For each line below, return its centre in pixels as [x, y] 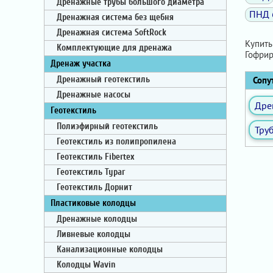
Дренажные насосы [94, 95]
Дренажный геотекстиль [103, 80]
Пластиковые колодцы [93, 203]
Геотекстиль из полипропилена [116, 142]
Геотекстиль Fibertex [95, 157]
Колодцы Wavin [86, 265]
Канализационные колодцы [110, 250]
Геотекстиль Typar [91, 172]
